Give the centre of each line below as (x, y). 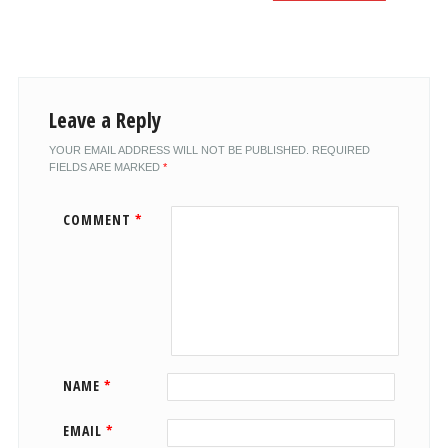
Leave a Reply (104, 119)
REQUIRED (340, 149)
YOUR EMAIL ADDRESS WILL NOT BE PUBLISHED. (178, 149)
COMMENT (98, 219)
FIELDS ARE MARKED (105, 166)
